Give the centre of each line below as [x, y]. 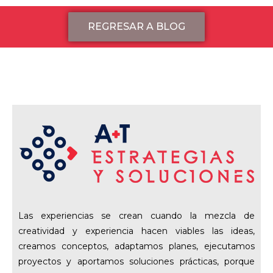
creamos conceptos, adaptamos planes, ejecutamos [136, 246]
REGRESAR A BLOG [136, 26]
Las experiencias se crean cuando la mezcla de [136, 215]
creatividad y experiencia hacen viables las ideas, [136, 231]
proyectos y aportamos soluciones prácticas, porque [136, 261]
